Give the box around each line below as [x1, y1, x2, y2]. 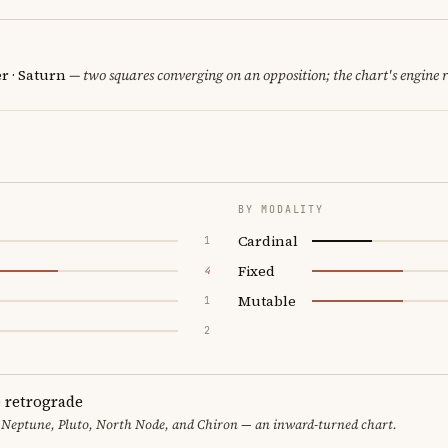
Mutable [238, 290, 296, 311]
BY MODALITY [238, 202, 324, 216]
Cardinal [238, 230, 298, 251]
